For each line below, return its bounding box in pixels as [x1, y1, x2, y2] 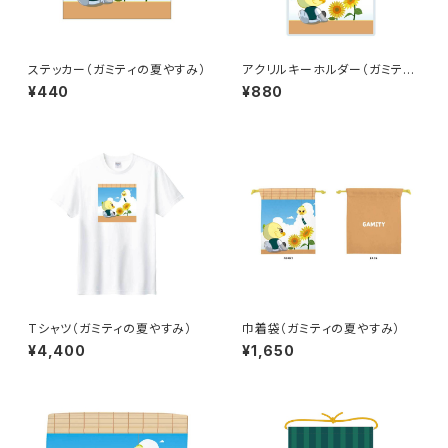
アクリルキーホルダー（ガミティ [242, 62, 413, 77]
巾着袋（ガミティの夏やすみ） [242, 321, 401, 336]
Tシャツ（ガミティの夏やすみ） [28, 321, 192, 336]
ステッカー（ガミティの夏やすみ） [28, 62, 206, 77]
